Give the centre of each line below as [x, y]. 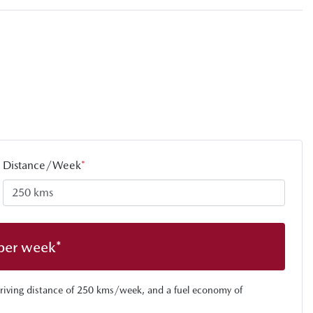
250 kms [95, 290]
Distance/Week [42, 165]
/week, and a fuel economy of [178, 290]
